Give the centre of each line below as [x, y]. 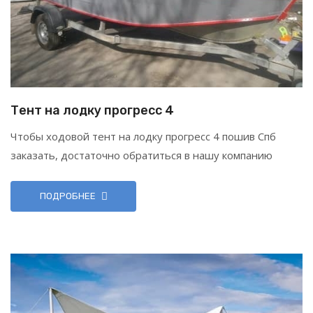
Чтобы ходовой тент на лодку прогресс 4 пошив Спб [143, 136]
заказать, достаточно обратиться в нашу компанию [141, 155]
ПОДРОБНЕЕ [67, 196]
